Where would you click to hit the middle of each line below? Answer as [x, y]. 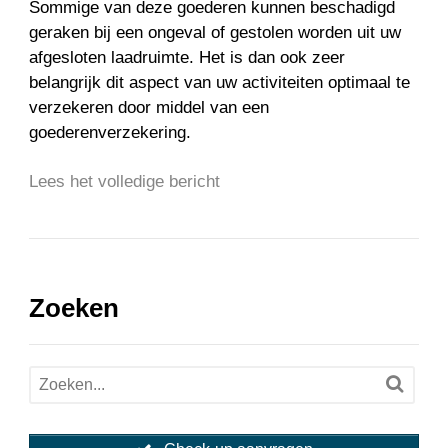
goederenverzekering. [115, 133]
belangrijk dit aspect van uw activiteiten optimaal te [220, 83]
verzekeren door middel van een [149, 108]
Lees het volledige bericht [125, 182]
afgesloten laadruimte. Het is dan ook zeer [187, 58]
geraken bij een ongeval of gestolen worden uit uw [215, 33]
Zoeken [74, 307]
